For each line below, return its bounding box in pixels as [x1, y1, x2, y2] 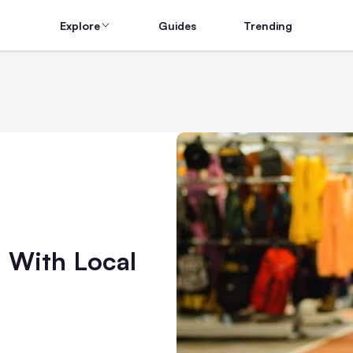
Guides [158, 18, 197, 32]
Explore [60, 18, 101, 32]
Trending [243, 18, 293, 32]
